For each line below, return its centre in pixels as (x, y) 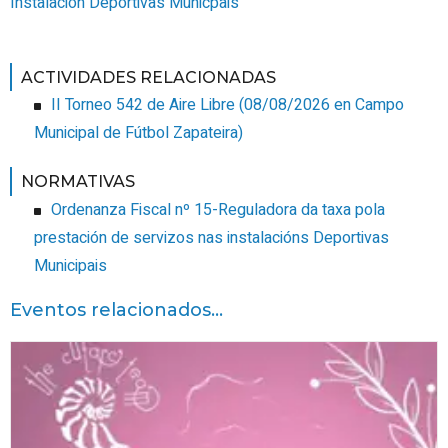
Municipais (70, 266)
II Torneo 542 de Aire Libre (143, 105)
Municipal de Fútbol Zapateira (136, 133)
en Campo (367, 105)
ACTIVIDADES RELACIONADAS (148, 77)
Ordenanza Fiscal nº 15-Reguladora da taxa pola (218, 210)
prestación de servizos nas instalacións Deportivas (211, 238)
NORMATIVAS (77, 182)
